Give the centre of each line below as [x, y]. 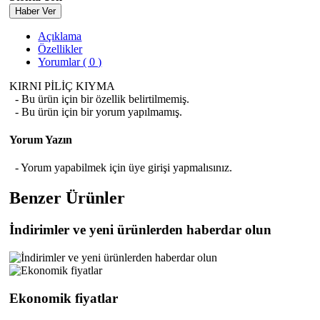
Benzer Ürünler [67, 198]
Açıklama [60, 36]
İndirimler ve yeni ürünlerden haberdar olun [141, 230]
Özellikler [60, 49]
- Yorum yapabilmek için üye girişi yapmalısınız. [121, 168]
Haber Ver [36, 11]
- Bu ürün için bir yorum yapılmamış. [96, 111]
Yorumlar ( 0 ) [70, 61]
